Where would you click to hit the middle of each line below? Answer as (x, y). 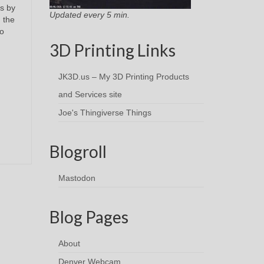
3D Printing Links (112, 50)
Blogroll (78, 152)
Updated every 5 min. (89, 15)
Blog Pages (89, 217)
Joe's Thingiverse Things (105, 113)
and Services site (90, 95)
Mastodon (77, 178)
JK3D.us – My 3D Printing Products (123, 77)
